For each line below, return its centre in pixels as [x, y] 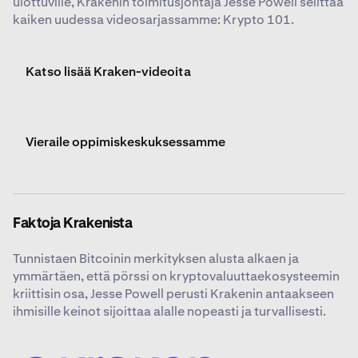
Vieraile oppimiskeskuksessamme [125, 142]
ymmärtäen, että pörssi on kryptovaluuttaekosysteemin [176, 276]
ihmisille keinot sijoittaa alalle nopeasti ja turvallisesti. [169, 312]
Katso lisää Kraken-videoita [108, 72]
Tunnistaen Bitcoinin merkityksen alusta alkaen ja [156, 259]
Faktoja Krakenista [72, 224]
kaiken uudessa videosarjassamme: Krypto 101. [153, 20]
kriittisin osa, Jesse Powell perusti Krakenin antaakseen [173, 294]
